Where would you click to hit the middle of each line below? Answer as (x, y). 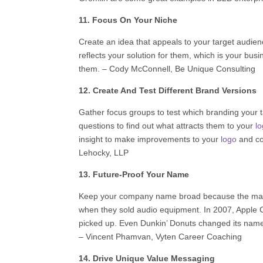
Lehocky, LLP (104, 152)
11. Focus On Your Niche (128, 20)
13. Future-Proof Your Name (134, 174)
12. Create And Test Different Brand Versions (168, 90)
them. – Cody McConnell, (126, 68)
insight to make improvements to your (150, 139)
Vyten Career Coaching (199, 236)
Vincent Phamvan (119, 236)
